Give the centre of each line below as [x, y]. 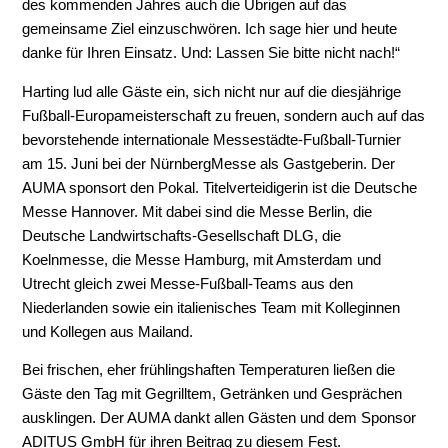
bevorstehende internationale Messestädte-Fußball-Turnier [212, 139]
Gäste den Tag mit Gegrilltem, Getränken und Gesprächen [212, 394]
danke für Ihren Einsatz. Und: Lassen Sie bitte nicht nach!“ [211, 52]
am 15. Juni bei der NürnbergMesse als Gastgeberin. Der [209, 163]
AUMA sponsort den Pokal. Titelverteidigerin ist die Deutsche [220, 187]
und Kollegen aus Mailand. [108, 331]
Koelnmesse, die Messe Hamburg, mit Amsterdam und [202, 259]
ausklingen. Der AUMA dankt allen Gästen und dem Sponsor [219, 418]
